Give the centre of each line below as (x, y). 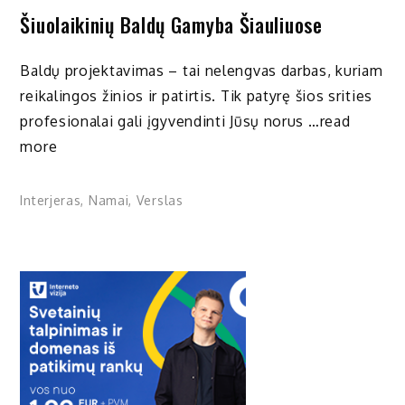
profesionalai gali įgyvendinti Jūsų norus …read (185, 121)
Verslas (160, 200)
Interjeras (51, 200)
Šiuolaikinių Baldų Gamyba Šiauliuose (171, 25)
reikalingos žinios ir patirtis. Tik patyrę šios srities (196, 95)
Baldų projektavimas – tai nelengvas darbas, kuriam (202, 70)
